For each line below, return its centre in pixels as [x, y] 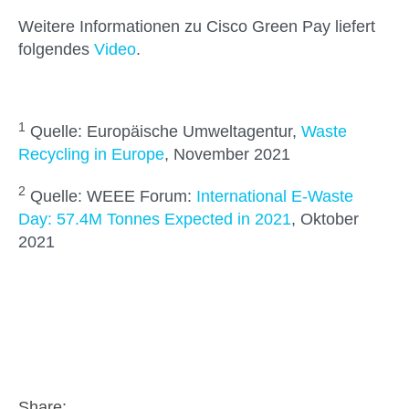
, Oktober [325, 219]
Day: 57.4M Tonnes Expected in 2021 [155, 219]
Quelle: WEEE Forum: [111, 196]
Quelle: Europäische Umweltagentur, [163, 132]
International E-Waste [275, 196]
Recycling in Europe [91, 155]
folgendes [56, 49]
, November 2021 [227, 155]
